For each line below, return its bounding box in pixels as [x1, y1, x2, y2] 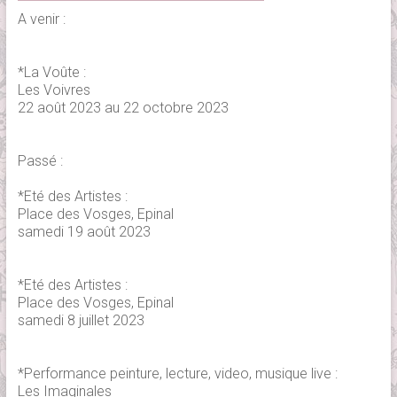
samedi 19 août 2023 [17, 222, 151, 240]
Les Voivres [17, 81, 90, 98]
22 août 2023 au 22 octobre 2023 [17, 98, 229, 116]
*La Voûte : [17, 63, 86, 81]
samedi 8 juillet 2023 [17, 311, 144, 329]
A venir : [17, 10, 66, 27]
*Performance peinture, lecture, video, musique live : [17, 364, 338, 382]
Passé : [17, 152, 63, 169]
